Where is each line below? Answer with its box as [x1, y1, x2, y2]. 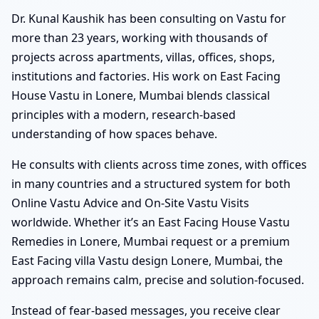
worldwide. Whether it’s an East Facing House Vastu [11, 214, 290, 231]
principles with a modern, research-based [11, 107, 236, 123]
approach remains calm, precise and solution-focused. [11, 272, 304, 288]
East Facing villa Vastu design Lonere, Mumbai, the [11, 253, 283, 269]
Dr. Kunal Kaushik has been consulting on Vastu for [11, 11, 286, 27]
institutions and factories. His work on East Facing [11, 68, 281, 85]
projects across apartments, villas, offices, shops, [11, 49, 275, 66]
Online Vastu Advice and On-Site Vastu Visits [11, 195, 249, 211]
